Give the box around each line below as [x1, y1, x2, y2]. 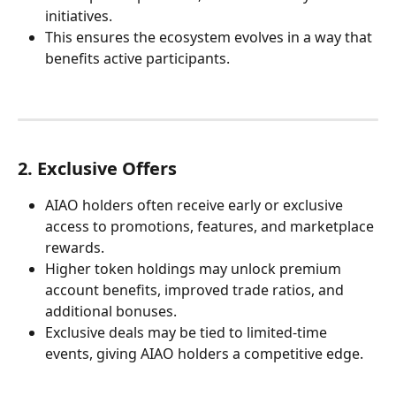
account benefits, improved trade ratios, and [45, 279, 347, 300]
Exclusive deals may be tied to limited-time [45, 322, 331, 342]
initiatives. [45, 5, 112, 26]
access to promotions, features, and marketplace [45, 216, 377, 236]
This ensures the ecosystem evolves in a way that [45, 27, 376, 47]
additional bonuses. [45, 301, 177, 321]
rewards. [45, 237, 104, 257]
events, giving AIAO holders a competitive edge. [45, 343, 363, 363]
